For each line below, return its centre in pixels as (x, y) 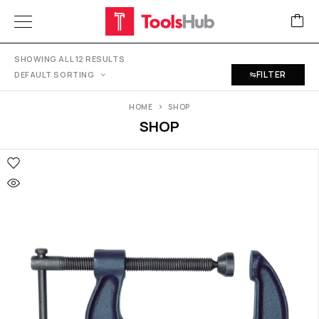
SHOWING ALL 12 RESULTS (70, 59)
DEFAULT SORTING (54, 74)
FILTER (271, 74)
